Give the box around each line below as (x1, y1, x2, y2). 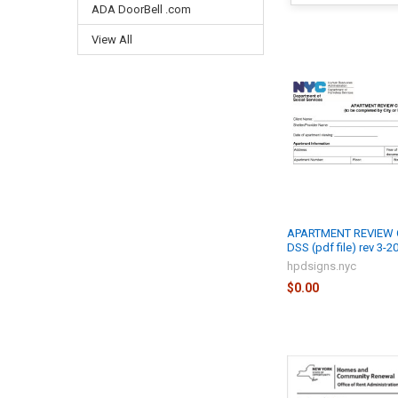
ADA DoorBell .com (91, 3, 191, 17)
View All (91, 33, 132, 47)
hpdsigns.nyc (287, 259, 357, 274)
